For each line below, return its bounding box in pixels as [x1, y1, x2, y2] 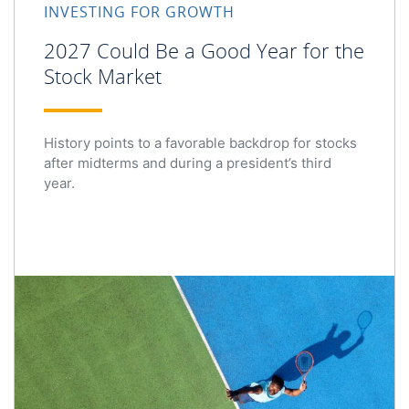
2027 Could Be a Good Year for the [44, 37, 364, 64]
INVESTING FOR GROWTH [44, 2, 235, 22]
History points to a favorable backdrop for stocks [44, 133, 357, 152]
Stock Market [44, 62, 162, 89]
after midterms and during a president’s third [44, 153, 331, 172]
